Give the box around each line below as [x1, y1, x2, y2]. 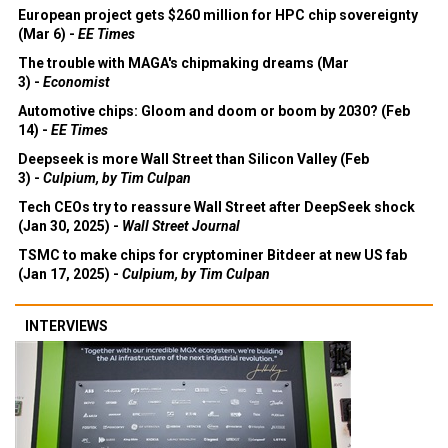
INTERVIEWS [25, 318, 108, 334]
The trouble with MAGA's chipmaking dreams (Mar [18, 55, 349, 71]
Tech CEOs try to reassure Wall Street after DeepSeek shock [18, 199, 415, 215]
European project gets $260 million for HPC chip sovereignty [18, 7, 418, 23]
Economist [43, 74, 110, 90]
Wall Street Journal [122, 218, 240, 234]
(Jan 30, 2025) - [18, 218, 122, 234]
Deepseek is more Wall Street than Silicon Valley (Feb [18, 151, 369, 167]
